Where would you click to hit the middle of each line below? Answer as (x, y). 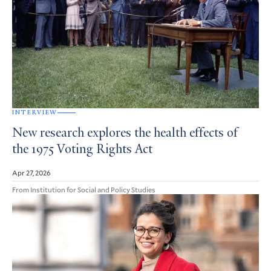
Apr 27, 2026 (31, 173)
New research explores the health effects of (125, 134)
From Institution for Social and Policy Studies (84, 190)
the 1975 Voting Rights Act (82, 150)
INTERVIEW (35, 113)
